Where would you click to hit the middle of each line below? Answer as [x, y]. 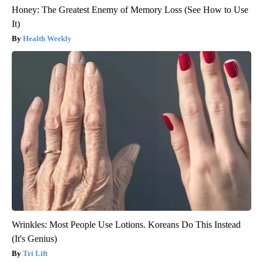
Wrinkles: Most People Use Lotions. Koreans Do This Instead [126, 225]
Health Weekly [47, 39]
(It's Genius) [34, 239]
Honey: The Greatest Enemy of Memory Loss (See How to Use [130, 10]
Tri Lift [35, 254]
